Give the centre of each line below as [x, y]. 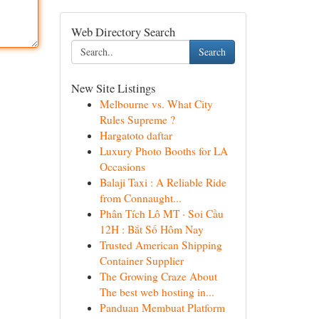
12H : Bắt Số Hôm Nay [151, 229]
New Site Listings [113, 88]
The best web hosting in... [157, 292]
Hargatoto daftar [136, 135]
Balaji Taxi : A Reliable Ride [163, 182]
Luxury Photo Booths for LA [163, 151]
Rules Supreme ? [137, 120]
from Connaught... [140, 198]
